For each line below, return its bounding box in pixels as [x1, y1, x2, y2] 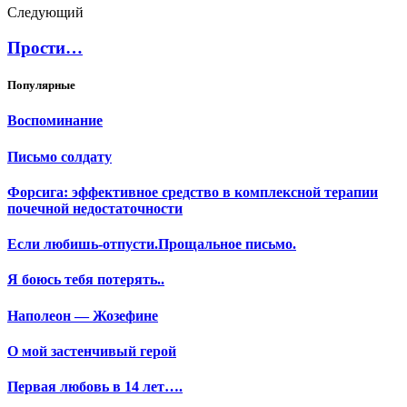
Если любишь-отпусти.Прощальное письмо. [7, 236, 296, 253]
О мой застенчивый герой [7, 342, 176, 359]
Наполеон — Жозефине [7, 307, 158, 323]
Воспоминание [7, 113, 103, 129]
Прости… [7, 37, 83, 57]
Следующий [7, 5, 84, 21]
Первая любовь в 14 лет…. [7, 379, 183, 395]
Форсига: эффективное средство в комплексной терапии [7, 184, 378, 200]
